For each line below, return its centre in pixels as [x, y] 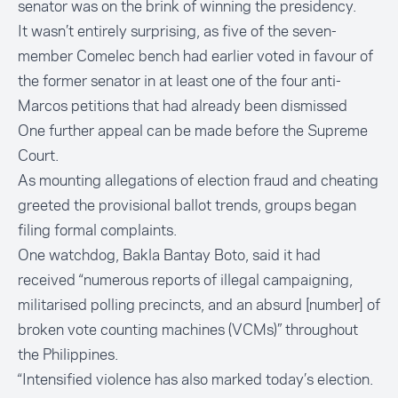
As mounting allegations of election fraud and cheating [198, 181]
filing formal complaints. [97, 231]
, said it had [283, 255]
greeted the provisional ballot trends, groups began [187, 206]
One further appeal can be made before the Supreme [193, 131]
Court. [38, 156]
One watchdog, [70, 255]
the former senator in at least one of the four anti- [179, 81]
